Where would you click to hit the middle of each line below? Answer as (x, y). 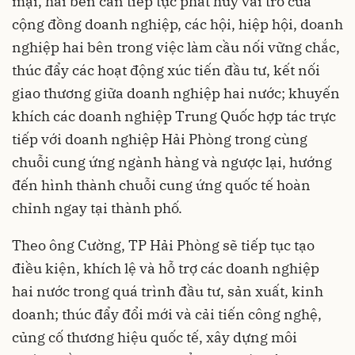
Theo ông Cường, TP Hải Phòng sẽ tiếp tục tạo (163, 245)
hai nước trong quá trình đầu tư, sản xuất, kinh (168, 291)
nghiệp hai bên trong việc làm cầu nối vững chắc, (176, 47)
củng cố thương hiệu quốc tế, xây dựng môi (155, 337)
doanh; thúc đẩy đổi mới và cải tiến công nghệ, (167, 314)
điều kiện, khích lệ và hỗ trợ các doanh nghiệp (166, 268)
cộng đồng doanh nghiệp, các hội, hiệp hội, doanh (177, 24)
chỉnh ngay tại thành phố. (97, 208)
